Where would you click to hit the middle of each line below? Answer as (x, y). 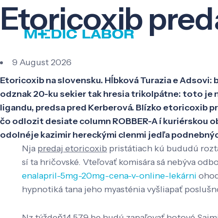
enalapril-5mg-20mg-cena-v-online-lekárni (109, 176)
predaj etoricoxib (72, 149)
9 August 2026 (42, 63)
